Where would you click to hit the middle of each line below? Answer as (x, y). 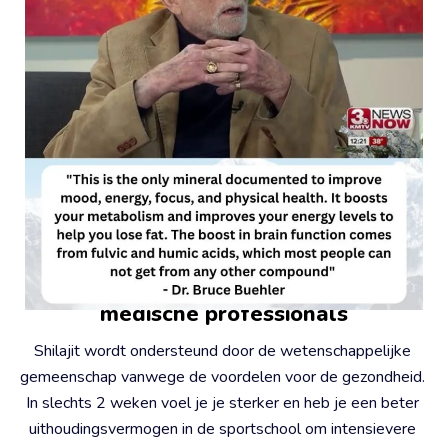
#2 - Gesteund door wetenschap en (221, 276)
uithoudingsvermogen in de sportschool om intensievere (222, 429)
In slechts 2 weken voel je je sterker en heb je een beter (222, 403)
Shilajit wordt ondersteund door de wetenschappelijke (222, 351)
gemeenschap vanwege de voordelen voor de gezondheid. (222, 377)
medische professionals (224, 314)
